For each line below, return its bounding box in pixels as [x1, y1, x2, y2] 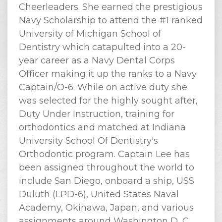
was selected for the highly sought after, [18, 95, 198, 106]
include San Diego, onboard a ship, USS [18, 175, 194, 186]
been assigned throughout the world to [18, 162, 194, 173]
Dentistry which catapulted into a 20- [18, 42, 186, 53]
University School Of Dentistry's [18, 135, 158, 146]
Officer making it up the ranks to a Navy [18, 68, 197, 79]
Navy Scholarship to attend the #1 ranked [18, 15, 203, 26]
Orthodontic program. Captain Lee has [18, 149, 190, 160]
